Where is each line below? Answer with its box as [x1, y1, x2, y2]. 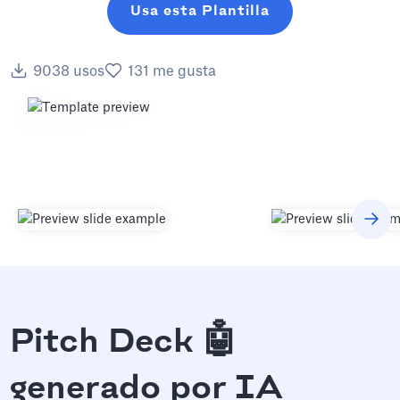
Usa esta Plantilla [130, 4, 270, 19]
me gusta [153, 64, 217, 79]
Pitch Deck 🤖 [10, 324, 238, 361]
